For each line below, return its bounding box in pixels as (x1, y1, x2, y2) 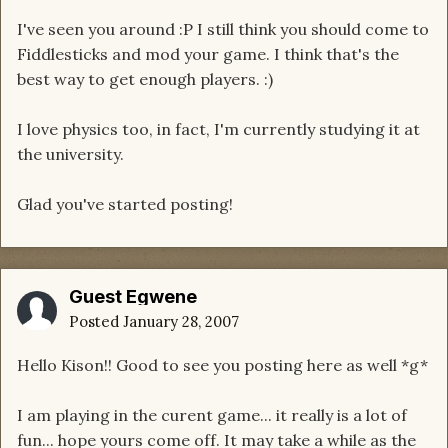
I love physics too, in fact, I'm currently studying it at (17, 119, 420, 140)
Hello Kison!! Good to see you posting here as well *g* (17, 355, 428, 376)
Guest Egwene (69, 286, 197, 308)
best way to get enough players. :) (17, 69, 273, 90)
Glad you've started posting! (17, 194, 233, 215)
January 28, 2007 (123, 312, 239, 332)
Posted (69, 312, 123, 332)
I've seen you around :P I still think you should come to (17, 19, 429, 40)
